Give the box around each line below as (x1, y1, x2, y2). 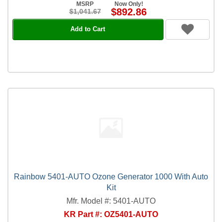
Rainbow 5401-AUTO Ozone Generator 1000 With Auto (14, 172, 208, 181)
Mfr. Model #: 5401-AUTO (66, 196, 156, 205)
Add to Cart (70, 25, 106, 33)
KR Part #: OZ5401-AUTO (64, 210, 158, 219)
